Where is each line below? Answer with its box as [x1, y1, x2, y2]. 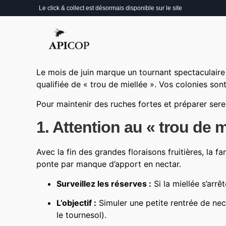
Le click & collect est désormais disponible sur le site [39, 5, 182, 12]
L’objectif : [56, 198, 96, 208]
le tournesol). [56, 210, 106, 220]
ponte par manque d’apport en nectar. [36, 159, 181, 169]
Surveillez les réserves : [56, 178, 151, 189]
